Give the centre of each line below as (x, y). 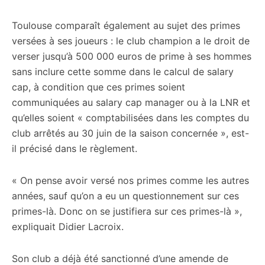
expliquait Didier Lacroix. (68, 227)
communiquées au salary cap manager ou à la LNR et (131, 102)
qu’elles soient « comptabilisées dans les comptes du (130, 118)
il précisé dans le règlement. (75, 148)
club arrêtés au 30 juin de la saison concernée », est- (130, 133)
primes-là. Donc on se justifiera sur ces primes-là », (127, 211)
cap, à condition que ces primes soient (98, 87)
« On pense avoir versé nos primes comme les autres (130, 180)
